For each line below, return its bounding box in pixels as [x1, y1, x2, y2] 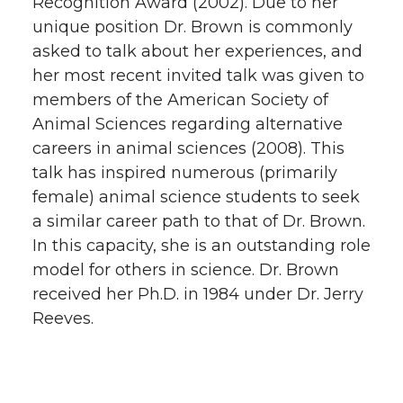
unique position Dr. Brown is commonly [32, 17, 353, 37]
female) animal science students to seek [32, 187, 360, 207]
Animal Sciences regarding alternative [32, 114, 343, 134]
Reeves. [32, 309, 94, 328]
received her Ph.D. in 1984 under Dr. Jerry [32, 284, 363, 304]
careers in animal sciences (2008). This [32, 139, 345, 158]
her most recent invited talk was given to [32, 66, 364, 85]
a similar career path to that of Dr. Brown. [32, 211, 365, 231]
